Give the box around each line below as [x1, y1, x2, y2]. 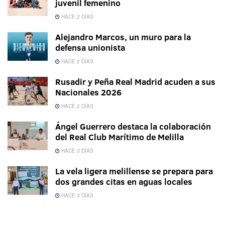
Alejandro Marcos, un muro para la [55, 31, 191, 43]
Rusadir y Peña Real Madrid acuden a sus [55, 75, 215, 87]
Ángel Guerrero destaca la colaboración [55, 120, 211, 132]
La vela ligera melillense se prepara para [55, 165, 213, 177]
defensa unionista [55, 41, 125, 53]
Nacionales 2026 [55, 86, 122, 98]
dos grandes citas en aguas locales [55, 175, 192, 187]
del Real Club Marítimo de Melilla [55, 131, 184, 143]
